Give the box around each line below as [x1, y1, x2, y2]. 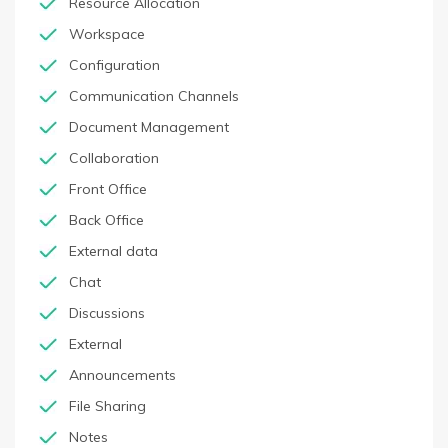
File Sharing [69, 397, 146, 415]
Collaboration [69, 149, 159, 167]
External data [69, 242, 158, 260]
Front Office [69, 180, 147, 198]
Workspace [69, 25, 145, 43]
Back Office [69, 211, 144, 229]
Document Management [69, 118, 229, 136]
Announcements [69, 366, 176, 384]
